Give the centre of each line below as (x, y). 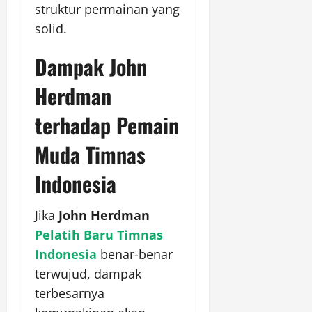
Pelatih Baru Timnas (99, 235)
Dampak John (91, 67)
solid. (51, 29)
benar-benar (135, 255)
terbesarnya (70, 294)
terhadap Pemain (107, 125)
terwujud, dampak (88, 274)
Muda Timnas (90, 155)
